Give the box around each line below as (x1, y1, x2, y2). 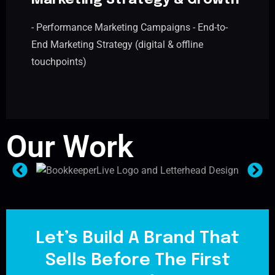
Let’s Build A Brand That (36, 229, 239, 247)
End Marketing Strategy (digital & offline (31, 39, 203, 51)
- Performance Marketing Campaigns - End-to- (31, 21, 228, 34)
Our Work (6, 128, 133, 165)
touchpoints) (31, 56, 87, 68)
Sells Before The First (45, 251, 230, 269)
